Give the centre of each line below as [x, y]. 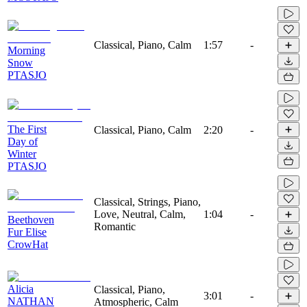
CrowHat [28, 244]
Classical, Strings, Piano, [147, 201]
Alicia [21, 288]
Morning [26, 50]
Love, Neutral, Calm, [140, 214]
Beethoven [31, 219]
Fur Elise [27, 232]
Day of [23, 141]
